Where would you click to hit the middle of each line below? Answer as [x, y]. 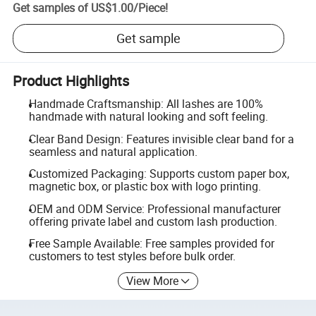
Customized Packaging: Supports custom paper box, [159, 174]
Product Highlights [71, 80]
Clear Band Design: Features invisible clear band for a [161, 139]
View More [153, 280]
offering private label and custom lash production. [153, 221]
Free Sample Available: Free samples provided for [151, 244]
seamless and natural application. [113, 151]
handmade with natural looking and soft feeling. [148, 116]
